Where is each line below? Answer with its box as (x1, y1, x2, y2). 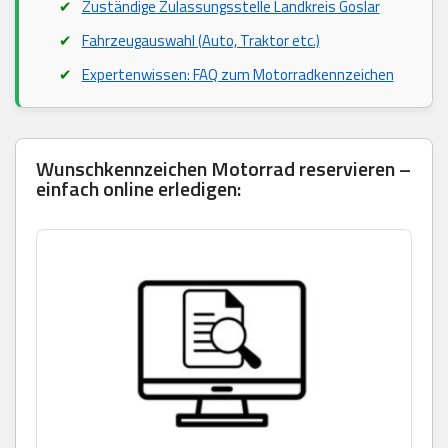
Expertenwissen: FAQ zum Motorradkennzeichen (81, 62, 394, 86)
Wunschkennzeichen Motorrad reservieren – (36, 152, 411, 184)
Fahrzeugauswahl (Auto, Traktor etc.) (81, 28, 320, 52)
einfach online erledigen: (36, 172, 241, 204)
